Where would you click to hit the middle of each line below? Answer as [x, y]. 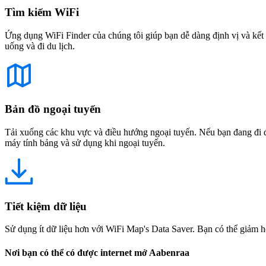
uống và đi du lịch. [40, 46]
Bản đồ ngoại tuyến [53, 109]
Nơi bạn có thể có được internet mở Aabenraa [97, 252]
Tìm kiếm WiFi [42, 12]
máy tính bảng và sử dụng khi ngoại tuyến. [85, 143]
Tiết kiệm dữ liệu [46, 206]
